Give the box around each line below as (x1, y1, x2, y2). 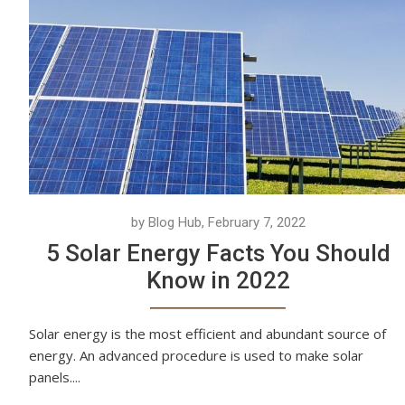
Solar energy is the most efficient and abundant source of (29, 324, 386, 343)
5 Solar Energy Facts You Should (45, 239, 391, 267)
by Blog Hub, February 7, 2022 (130, 213, 306, 231)
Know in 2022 (146, 266, 290, 294)
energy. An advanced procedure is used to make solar (29, 345, 363, 364)
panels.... (29, 367, 80, 386)
